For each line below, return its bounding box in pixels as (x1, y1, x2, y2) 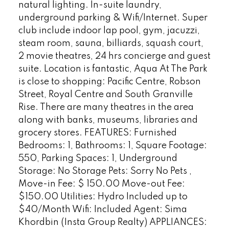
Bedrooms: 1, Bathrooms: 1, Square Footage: (18, 141, 207, 151)
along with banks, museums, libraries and (18, 116, 198, 125)
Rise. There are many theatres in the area (18, 103, 194, 112)
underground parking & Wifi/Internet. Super (18, 13, 208, 23)
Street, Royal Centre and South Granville (18, 90, 193, 100)
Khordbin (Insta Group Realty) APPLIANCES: (18, 218, 207, 227)
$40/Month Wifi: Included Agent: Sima (18, 205, 187, 215)
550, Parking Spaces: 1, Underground (18, 154, 177, 164)
